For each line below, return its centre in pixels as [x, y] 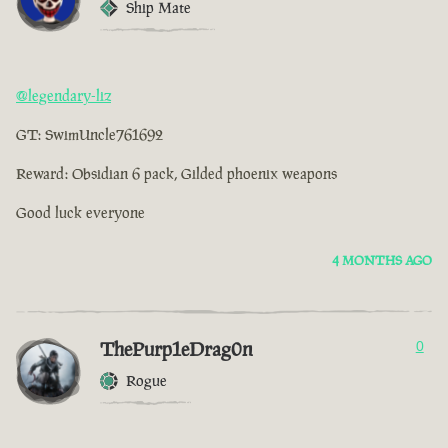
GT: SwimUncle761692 [89, 135]
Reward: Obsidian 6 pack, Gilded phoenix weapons [176, 174]
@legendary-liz [63, 96]
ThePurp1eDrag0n [176, 349]
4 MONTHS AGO [382, 261]
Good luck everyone [80, 213]
